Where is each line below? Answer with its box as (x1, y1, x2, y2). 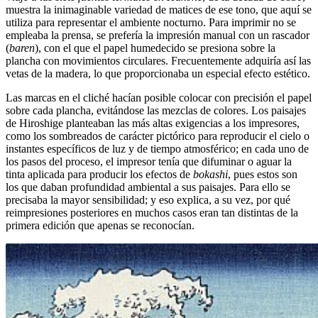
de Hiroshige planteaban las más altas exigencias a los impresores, (6, 117, 300, 130)
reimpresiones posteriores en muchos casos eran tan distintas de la (6, 207, 298, 219)
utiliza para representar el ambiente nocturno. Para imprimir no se (6, 16, 296, 29)
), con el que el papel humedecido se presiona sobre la (35, 42, 275, 55)
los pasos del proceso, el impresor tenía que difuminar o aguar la (6, 155, 292, 168)
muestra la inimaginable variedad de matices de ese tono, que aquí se (6, 4, 312, 16)
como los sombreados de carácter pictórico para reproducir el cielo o (6, 130, 309, 143)
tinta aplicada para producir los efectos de (6, 168, 193, 181)
